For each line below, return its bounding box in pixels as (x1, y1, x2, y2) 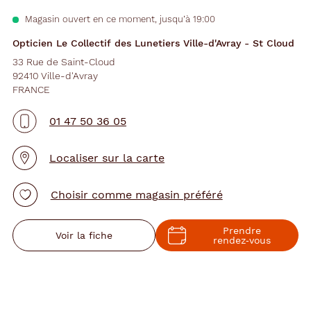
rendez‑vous (213, 235, 271, 246)
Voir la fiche (56, 230, 112, 241)
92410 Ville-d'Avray (12, 70, 98, 81)
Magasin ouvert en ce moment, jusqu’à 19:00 (25, 14, 216, 24)
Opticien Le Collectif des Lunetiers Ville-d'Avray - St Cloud (12, 37, 294, 49)
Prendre (223, 225, 262, 236)
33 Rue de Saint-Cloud (12, 56, 115, 67)
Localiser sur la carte (49, 151, 165, 165)
